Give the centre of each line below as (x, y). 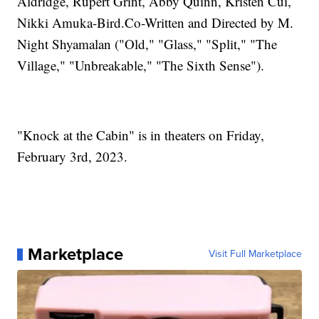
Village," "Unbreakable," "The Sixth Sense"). (141, 66)
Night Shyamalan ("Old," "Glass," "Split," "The (147, 44)
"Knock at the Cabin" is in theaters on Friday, (141, 135)
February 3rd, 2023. (73, 157)
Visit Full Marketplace (255, 254)
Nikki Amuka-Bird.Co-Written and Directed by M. (156, 23)
